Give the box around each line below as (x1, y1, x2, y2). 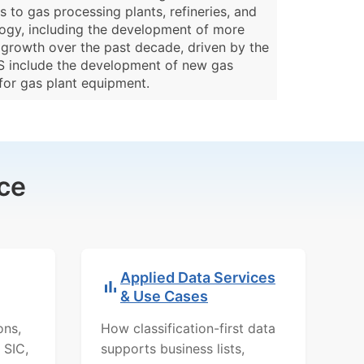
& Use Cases (120, 287, 208, 305)
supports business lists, (101, 340, 245, 357)
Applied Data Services (120, 268, 275, 286)
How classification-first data (101, 319, 275, 336)
